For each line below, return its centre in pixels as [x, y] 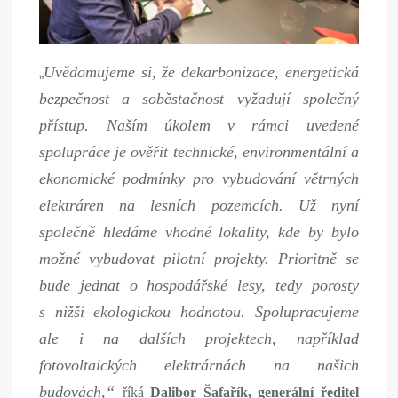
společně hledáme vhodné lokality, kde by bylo [199, 231]
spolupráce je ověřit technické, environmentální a [199, 151]
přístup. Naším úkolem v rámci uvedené [199, 125]
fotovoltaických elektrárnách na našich [199, 365]
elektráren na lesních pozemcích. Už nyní [199, 205]
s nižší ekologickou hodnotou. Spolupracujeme [199, 311]
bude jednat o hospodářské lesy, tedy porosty [199, 285]
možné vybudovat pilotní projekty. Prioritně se [199, 258]
